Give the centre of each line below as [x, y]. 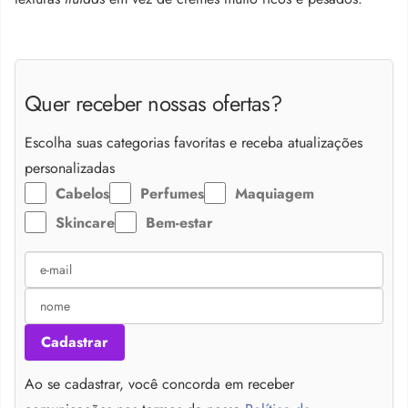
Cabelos [82, 194]
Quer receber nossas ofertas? [153, 103]
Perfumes [172, 194]
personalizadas [70, 168]
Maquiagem [275, 194]
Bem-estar [179, 223]
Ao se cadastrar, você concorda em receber [159, 384]
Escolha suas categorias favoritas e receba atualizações [194, 143]
